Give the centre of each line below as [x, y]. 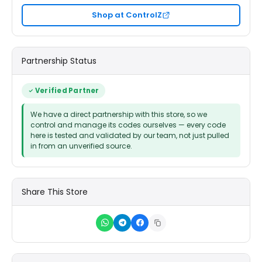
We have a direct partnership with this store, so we [119, 114]
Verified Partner [67, 91]
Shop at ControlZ [127, 15]
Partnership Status [59, 61]
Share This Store [55, 192]
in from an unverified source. [81, 146]
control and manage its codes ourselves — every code [128, 125]
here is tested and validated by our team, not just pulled [130, 135]
